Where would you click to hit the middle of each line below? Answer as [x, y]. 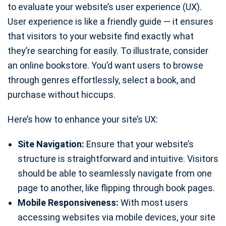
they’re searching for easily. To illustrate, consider [108, 51]
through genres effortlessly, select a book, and [101, 80]
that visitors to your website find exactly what [101, 36]
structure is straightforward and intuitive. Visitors [118, 159]
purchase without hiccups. [62, 95]
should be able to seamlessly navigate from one [115, 174]
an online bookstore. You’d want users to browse [105, 66]
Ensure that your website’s [139, 144]
